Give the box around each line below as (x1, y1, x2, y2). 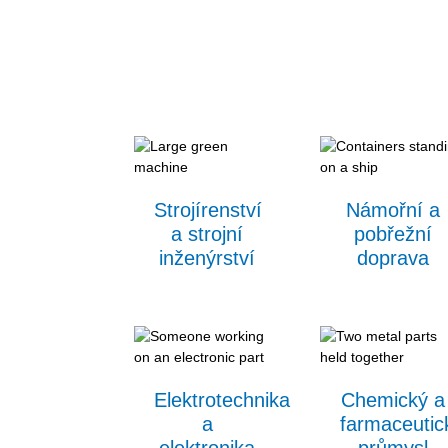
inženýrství (159, 247, 256, 270)
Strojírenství (154, 199, 263, 222)
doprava (357, 247, 430, 270)
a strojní (171, 223, 244, 246)
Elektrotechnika (154, 389, 291, 412)
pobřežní (354, 223, 433, 246)
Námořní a (346, 199, 441, 222)
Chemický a (341, 389, 446, 412)
